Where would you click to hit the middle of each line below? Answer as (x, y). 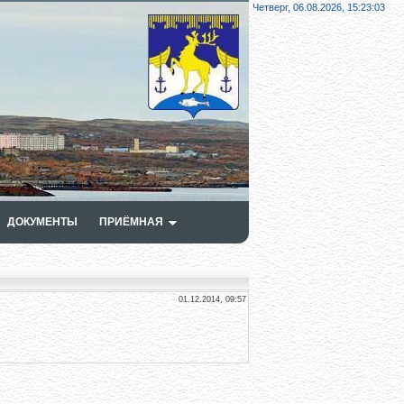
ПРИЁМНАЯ (131, 222)
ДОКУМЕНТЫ (42, 222)
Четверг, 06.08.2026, (300, 7)
